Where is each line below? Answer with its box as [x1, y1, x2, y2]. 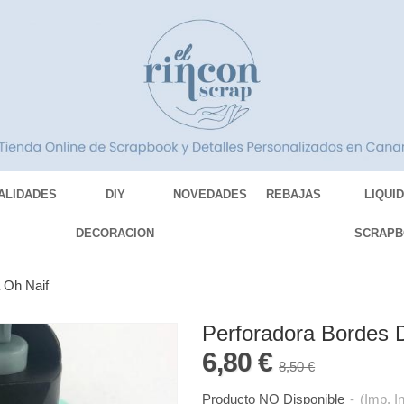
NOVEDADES [173, 188, 248, 202]
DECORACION [76, 226, 155, 241]
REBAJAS [266, 188, 322, 202]
